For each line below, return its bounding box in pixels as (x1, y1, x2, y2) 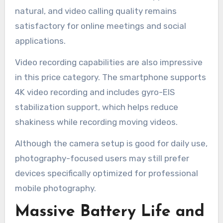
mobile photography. (14, 183, 96, 194)
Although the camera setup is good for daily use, (14, 138, 208, 149)
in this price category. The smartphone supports (14, 72, 206, 83)
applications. (14, 36, 66, 46)
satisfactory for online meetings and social (14, 21, 186, 31)
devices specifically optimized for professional (14, 168, 198, 179)
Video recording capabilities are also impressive (14, 57, 203, 68)
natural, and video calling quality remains (14, 6, 177, 16)
